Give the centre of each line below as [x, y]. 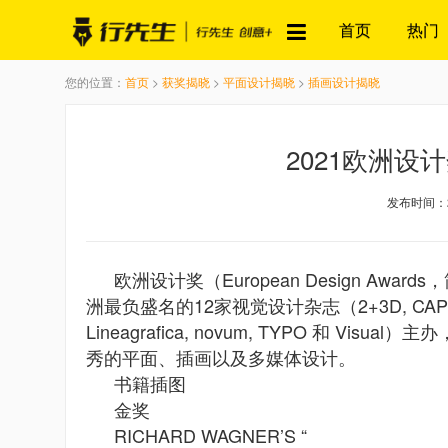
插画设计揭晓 [344, 81]
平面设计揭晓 [259, 81]
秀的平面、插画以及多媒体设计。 [221, 357]
